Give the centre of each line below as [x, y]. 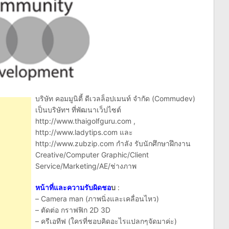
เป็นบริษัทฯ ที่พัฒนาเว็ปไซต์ [78, 109]
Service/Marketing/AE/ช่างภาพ [86, 166]
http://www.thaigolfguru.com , [85, 121]
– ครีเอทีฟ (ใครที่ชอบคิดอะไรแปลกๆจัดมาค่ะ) [106, 221]
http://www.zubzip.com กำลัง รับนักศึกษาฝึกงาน [113, 143]
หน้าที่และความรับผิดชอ [73, 187]
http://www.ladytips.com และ [84, 132]
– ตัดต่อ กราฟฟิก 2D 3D [73, 210]
